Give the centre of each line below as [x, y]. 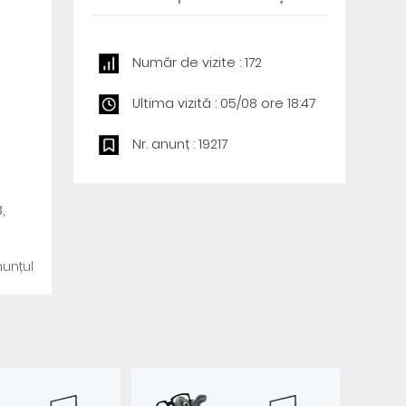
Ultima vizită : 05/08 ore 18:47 [223, 103]
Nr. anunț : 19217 [179, 144]
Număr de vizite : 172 [197, 63]
